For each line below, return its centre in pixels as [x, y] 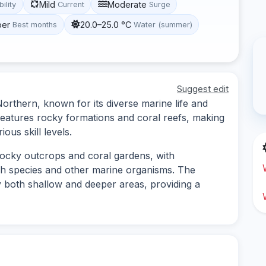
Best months [35, 24]
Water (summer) [163, 24]
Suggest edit [203, 88]
